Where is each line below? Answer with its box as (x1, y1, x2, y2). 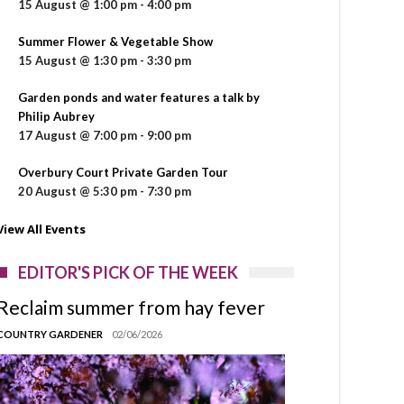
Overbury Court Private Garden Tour (18, 164, 228, 179)
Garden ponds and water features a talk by (18, 89, 260, 105)
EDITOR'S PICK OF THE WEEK (18, 262, 238, 282)
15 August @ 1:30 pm (18, 52, 137, 68)
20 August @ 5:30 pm (18, 183, 137, 198)
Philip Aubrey (18, 108, 95, 124)
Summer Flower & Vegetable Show (18, 33, 213, 49)
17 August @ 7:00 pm (18, 127, 137, 142)
